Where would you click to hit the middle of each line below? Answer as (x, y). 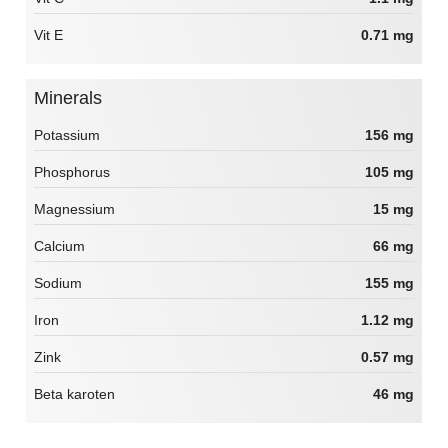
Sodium (58, 283)
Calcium (59, 246)
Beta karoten (74, 394)
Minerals (75, 98)
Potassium (67, 135)
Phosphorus (72, 172)
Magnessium (74, 209)
